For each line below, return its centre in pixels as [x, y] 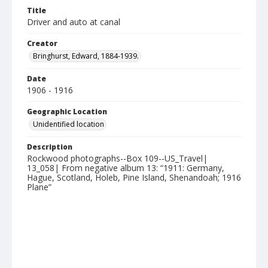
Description [50, 147]
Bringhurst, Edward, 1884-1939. [86, 56]
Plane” [39, 187]
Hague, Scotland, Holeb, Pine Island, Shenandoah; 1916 [134, 177]
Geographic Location [67, 112]
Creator [42, 43]
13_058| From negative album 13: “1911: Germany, [126, 168]
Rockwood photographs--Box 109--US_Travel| [117, 158]
